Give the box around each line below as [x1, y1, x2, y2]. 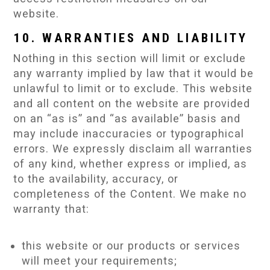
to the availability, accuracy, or [13, 172, 179, 185]
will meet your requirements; [22, 254, 178, 268]
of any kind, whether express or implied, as [13, 157, 248, 170]
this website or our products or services [22, 239, 241, 253]
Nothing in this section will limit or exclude [13, 51, 246, 64]
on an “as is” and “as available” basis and [13, 111, 241, 125]
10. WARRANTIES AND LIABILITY [13, 30, 248, 45]
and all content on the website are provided [13, 96, 251, 110]
